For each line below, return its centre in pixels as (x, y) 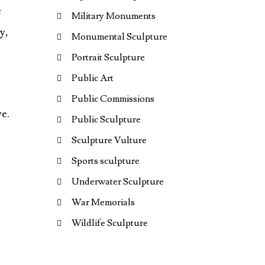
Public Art (93, 78)
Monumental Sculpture (119, 37)
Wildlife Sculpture (110, 223)
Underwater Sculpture (118, 182)
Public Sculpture (106, 119)
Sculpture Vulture (109, 140)
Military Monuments (114, 16)
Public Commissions (113, 99)
